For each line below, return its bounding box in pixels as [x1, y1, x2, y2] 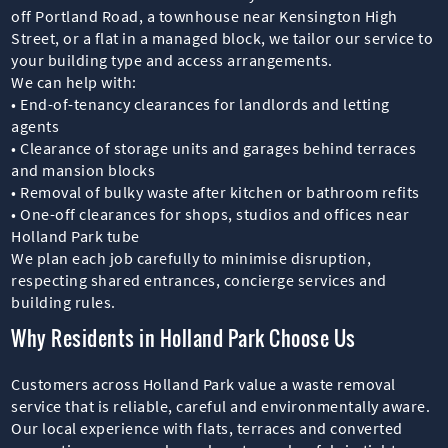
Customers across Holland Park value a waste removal [11, 373, 396, 394]
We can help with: [11, 71, 137, 92]
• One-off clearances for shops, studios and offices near [11, 203, 410, 224]
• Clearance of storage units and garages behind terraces [11, 137, 417, 158]
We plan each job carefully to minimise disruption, [11, 247, 372, 268]
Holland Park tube [11, 225, 140, 246]
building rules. [11, 291, 116, 312]
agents [11, 115, 60, 136]
